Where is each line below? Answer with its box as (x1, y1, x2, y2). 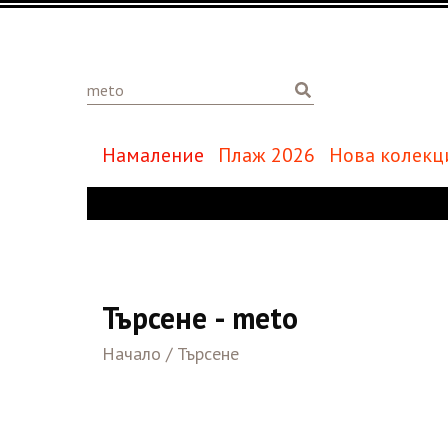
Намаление (102, 142, 205, 168)
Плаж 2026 (218, 142, 316, 168)
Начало (102, 342, 161, 365)
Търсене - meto (102, 298, 298, 337)
